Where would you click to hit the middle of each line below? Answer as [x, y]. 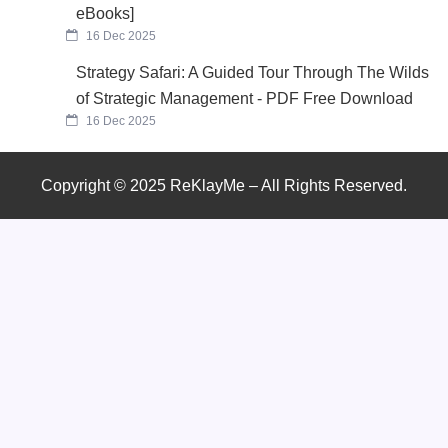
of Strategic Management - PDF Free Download [245, 98]
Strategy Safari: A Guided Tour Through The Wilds [253, 72]
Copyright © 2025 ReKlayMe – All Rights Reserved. [224, 185]
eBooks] [105, 13]
